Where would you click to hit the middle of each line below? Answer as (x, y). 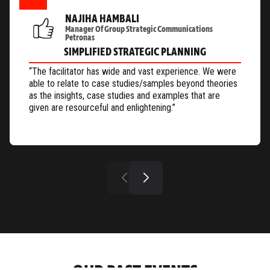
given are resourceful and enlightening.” (102, 108)
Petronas (80, 38)
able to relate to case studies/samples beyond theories (133, 83)
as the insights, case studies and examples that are (124, 96)
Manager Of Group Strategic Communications (139, 29)
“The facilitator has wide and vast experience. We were (133, 71)
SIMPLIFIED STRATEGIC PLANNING (135, 52)
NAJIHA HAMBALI (102, 19)
